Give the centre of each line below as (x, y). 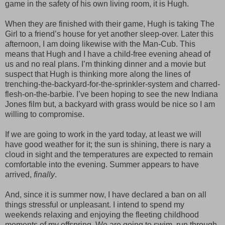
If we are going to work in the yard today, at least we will (103, 135)
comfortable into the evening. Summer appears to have (102, 165)
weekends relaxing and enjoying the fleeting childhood (102, 215)
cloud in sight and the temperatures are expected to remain (109, 155)
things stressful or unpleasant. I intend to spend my (95, 205)
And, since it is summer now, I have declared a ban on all (106, 195)
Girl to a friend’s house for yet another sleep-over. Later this (109, 34)
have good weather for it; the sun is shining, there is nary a (108, 145)
